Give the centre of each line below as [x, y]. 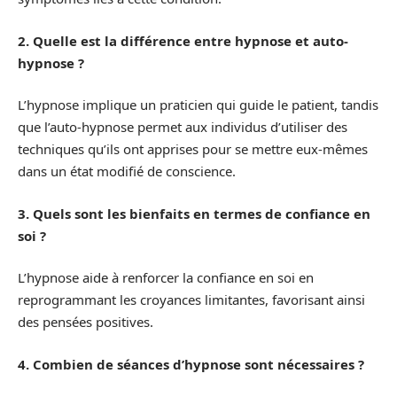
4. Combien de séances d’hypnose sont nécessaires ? [191, 364]
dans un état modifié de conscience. [127, 171]
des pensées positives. [86, 322]
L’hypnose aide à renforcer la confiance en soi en [166, 278]
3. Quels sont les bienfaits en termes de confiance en [194, 213]
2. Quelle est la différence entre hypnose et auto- [183, 40]
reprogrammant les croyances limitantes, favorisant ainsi [191, 300]
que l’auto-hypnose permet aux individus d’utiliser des [183, 127]
